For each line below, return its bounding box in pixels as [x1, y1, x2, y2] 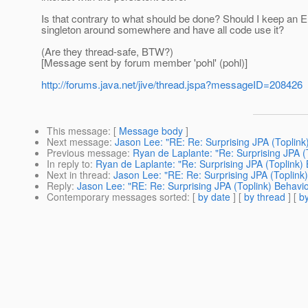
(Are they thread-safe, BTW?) [41, 44, 173, 59]
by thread [244, 190, 285, 204]
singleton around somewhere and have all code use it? [41, 22, 284, 37]
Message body [119, 124, 183, 138]
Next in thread [47, 168, 108, 182]
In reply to [47, 157, 90, 171]
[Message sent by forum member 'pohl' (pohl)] [41, 55, 247, 70]
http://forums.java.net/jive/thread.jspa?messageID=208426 [41, 77, 302, 92]
